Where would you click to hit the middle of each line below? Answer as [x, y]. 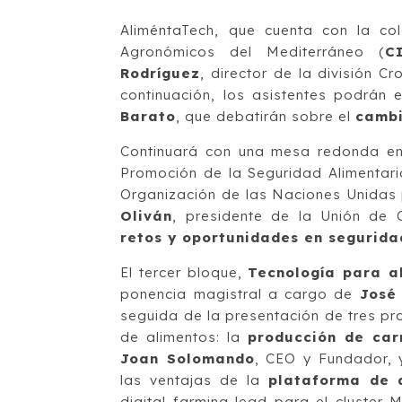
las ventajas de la [194, 380]
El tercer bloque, [184, 272]
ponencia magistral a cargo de [237, 293]
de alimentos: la [184, 336]
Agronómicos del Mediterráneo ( [253, 51]
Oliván [147, 215]
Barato [149, 116]
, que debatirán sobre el [266, 116]
